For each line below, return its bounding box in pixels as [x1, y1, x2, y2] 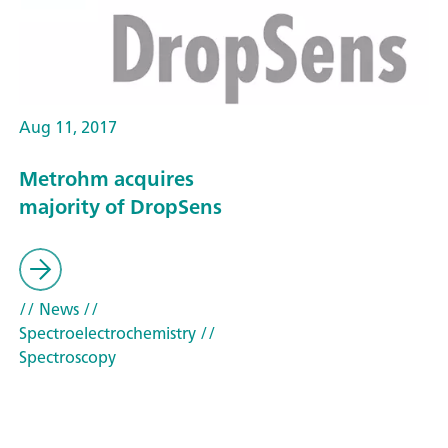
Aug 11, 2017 [19, 112, 117, 141]
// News [19, 294, 79, 323]
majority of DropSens [19, 189, 222, 225]
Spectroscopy [19, 342, 116, 371]
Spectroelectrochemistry [19, 318, 196, 347]
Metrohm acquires [19, 161, 194, 197]
